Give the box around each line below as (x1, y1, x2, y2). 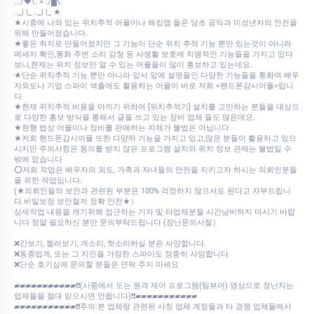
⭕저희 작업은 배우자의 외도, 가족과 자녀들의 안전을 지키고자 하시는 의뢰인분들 (14, 165, 297, 175)
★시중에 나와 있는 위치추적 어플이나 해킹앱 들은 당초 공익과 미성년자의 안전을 (14, 18, 297, 28)
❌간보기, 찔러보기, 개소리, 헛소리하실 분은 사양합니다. (14, 239, 206, 249)
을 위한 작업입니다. (14, 176, 82, 186)
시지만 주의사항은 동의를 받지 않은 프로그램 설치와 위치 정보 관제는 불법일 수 (14, 144, 292, 154)
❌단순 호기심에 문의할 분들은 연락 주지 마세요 (14, 260, 179, 270)
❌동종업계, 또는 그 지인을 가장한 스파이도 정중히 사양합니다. (14, 250, 231, 259)
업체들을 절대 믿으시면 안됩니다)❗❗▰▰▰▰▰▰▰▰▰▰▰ (14, 292, 197, 301)
